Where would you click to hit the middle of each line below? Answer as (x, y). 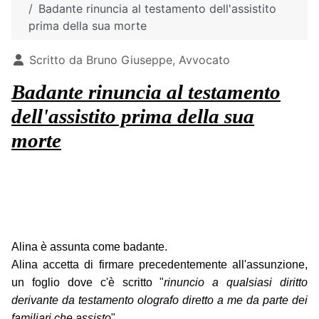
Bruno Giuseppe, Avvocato (158, 60)
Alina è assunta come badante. (89, 247)
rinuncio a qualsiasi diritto (236, 283)
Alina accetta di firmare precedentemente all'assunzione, (159, 265)
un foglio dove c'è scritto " (88, 283)
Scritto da (56, 60)
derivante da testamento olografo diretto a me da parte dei (159, 300)
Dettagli (32, 59)
